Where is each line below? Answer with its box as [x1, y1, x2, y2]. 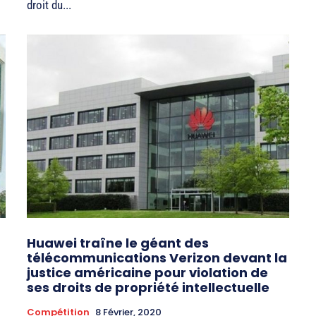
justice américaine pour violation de [27, 264, 268, 282]
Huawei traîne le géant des [27, 234, 209, 253]
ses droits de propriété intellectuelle [27, 279, 269, 297]
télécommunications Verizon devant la [27, 249, 287, 267]
